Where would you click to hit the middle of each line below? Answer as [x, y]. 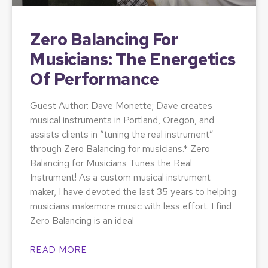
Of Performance [94, 79]
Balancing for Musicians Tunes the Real [111, 163]
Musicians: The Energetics [133, 59]
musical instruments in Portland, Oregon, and [122, 120]
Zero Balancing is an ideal [82, 220]
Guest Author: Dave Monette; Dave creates [121, 105]
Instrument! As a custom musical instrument [120, 177]
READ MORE [59, 250]
